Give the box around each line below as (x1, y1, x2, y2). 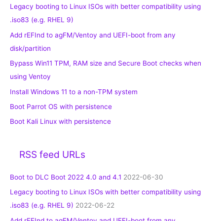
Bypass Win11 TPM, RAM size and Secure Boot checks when (10, 59, 201, 68)
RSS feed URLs (19, 148, 85, 160)
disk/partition (10, 44, 51, 52)
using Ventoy (10, 73, 51, 81)
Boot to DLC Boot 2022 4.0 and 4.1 (10, 173, 121, 181)
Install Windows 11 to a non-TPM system (10, 87, 138, 96)
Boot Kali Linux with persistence (10, 117, 111, 126)
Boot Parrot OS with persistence (10, 102, 112, 110)
